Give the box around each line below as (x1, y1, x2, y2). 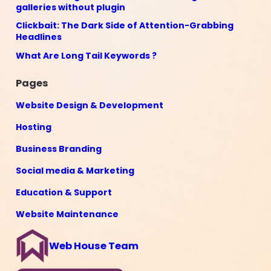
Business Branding (15, 143, 102, 155)
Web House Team (48, 238, 139, 253)
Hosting (15, 121, 51, 134)
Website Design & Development (15, 99, 163, 112)
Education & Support (15, 186, 112, 199)
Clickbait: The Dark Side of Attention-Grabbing (15, 19, 233, 32)
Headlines (15, 31, 62, 44)
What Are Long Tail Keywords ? (15, 49, 157, 62)
